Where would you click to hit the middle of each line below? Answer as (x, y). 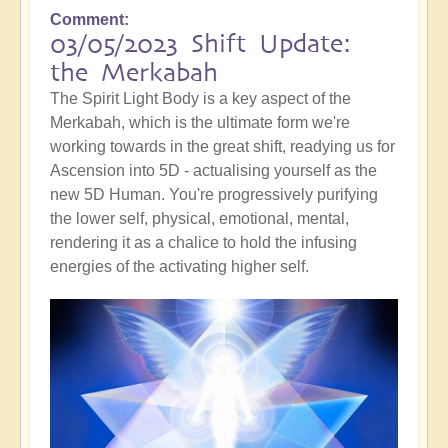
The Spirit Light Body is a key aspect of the (200, 98)
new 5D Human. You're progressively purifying (214, 194)
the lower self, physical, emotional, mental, (199, 218)
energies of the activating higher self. (179, 266)
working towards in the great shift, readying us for (222, 146)
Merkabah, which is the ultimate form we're (200, 122)
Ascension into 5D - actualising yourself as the (213, 170)
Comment (87, 19)
